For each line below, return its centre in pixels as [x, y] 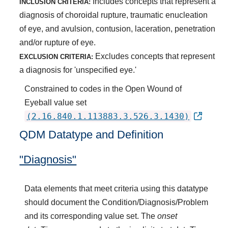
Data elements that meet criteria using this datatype [117, 188]
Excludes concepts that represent [154, 56]
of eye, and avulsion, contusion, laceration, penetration [118, 28]
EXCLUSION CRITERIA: [56, 56]
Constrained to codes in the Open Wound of [103, 89]
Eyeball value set [56, 102]
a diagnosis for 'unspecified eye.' [78, 70]
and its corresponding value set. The [91, 216]
